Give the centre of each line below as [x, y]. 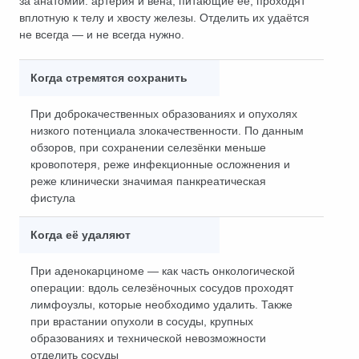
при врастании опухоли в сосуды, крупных [142, 321]
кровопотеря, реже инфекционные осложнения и [160, 164]
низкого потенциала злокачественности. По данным [167, 131]
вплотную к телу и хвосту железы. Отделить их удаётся [164, 18]
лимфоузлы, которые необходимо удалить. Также [161, 305]
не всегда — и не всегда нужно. [102, 34]
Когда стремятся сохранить [109, 78]
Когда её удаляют [81, 235]
